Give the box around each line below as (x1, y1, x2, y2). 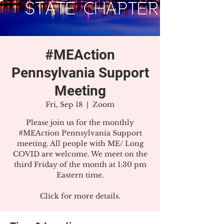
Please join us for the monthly (26, 118, 134, 127)
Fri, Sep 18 (45, 100, 82, 109)
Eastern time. (56, 170, 104, 179)
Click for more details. (39, 191, 120, 200)
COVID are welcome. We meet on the (12, 149, 147, 158)
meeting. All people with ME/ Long (16, 139, 143, 148)
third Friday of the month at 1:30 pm (13, 160, 146, 169)
